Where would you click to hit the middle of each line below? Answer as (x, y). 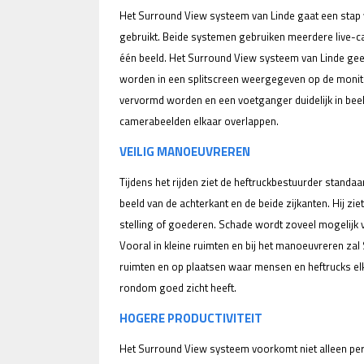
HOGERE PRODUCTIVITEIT (191, 318)
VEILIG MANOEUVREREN (185, 152)
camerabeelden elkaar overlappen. (199, 121)
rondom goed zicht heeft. (178, 288)
